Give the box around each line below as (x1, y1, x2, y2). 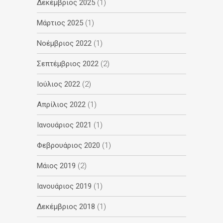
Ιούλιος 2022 (37, 79, 80, 89)
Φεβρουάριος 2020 (37, 140, 100, 150)
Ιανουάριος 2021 (37, 120, 92, 129)
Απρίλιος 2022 (37, 100, 86, 109)
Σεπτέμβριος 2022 (37, 59, 99, 68)
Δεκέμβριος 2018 (37, 202, 95, 211)
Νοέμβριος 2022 (37, 38, 92, 48)
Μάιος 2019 (37, 161, 76, 170)
